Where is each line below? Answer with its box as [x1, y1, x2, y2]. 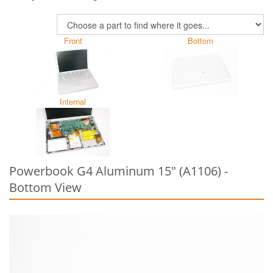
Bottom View [9, 179, 82, 196]
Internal [60, 96, 86, 107]
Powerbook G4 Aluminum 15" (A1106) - [9, 163, 228, 179]
